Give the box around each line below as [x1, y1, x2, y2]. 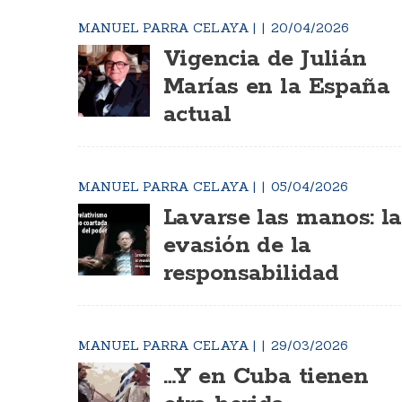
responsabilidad [163, 258, 339, 289]
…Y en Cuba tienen [163, 362, 369, 392]
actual [163, 100, 232, 130]
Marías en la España [163, 72, 390, 102]
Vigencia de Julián [163, 44, 367, 74]
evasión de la [163, 231, 311, 261]
